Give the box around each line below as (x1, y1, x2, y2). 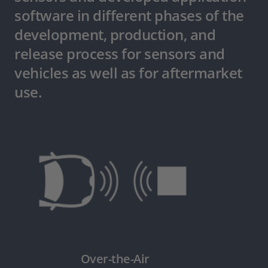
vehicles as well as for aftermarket (14, 63, 242, 83)
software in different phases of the (14, 5, 244, 26)
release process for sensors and (14, 44, 225, 64)
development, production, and (14, 25, 215, 45)
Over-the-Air (80, 250, 150, 267)
